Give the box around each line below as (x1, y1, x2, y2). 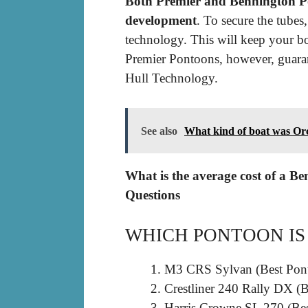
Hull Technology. (125, 71, 218, 86)
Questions (125, 187, 180, 202)
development (125, 13, 197, 28)
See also (141, 124, 177, 137)
